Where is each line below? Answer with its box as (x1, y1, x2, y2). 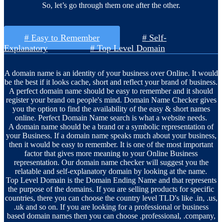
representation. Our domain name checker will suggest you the (13, 158, 209, 167)
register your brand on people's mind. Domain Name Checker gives (5, 96, 217, 105)
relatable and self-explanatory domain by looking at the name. (15, 167, 207, 176)
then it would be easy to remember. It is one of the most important (9, 140, 213, 149)
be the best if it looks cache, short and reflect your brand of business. (4, 78, 218, 87)
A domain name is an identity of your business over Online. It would (4, 69, 218, 78)
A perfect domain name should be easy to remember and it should (9, 87, 213, 96)
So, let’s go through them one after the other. (42, 1, 180, 10)
